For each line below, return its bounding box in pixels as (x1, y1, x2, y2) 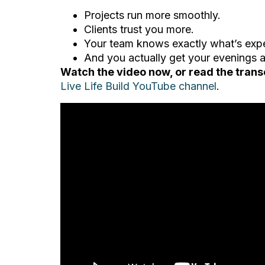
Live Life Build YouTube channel (60, 80, 216, 92)
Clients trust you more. (84, 23, 194, 35)
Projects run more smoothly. (84, 9, 221, 21)
